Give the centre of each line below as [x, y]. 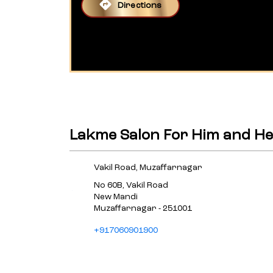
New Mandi [116, 197]
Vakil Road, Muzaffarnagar [148, 167]
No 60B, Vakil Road [131, 185]
